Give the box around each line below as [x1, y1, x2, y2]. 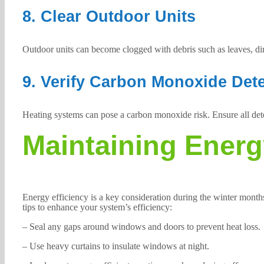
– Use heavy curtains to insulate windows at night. [22, 241, 209, 252]
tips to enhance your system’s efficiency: [22, 202, 172, 213]
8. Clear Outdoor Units [22, 7, 196, 25]
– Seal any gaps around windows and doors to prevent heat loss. [22, 222, 260, 232]
